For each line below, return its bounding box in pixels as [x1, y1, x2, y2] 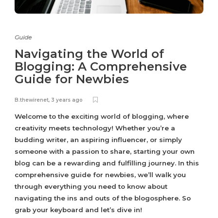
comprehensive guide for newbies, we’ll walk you [15, 171, 186, 179]
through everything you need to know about [15, 182, 167, 191]
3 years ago [51, 97, 83, 104]
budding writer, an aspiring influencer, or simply [15, 136, 182, 144]
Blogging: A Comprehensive [15, 59, 187, 74]
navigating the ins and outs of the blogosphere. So [15, 194, 191, 202]
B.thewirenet [15, 97, 49, 104]
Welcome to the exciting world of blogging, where [15, 112, 189, 121]
